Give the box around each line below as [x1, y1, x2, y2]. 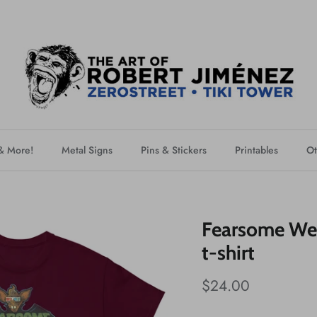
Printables [235, 143, 278, 158]
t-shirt [202, 240, 255, 265]
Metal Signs [62, 143, 113, 158]
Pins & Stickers [141, 143, 207, 158]
